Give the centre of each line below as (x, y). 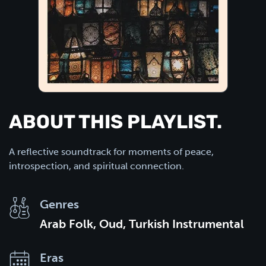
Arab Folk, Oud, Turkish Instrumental (142, 224)
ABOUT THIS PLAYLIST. (115, 123)
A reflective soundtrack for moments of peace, (111, 152)
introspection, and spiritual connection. (96, 166)
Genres (59, 204)
